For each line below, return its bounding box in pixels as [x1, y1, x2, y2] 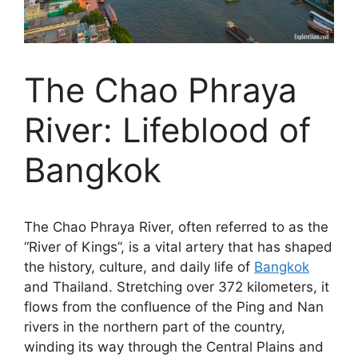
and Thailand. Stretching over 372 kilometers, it [24, 278, 329, 295]
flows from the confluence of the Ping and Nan [24, 298, 324, 315]
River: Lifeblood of [24, 109, 311, 150]
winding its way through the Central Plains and [24, 338, 324, 355]
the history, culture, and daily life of [24, 258, 254, 275]
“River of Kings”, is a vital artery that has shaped [24, 238, 332, 255]
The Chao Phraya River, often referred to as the [24, 218, 328, 235]
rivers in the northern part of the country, [24, 318, 285, 335]
